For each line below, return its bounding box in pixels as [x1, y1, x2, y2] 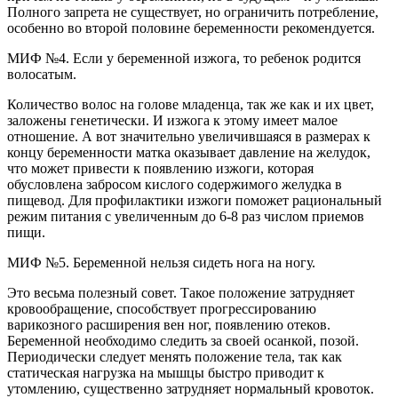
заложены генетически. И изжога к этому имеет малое [7, 112, 338, 128]
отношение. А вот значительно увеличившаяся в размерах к [7, 128, 370, 144]
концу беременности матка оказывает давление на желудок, [7, 144, 370, 160]
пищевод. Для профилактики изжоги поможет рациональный [7, 192, 382, 208]
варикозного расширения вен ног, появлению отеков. [7, 316, 330, 332]
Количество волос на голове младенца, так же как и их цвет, [7, 96, 374, 112]
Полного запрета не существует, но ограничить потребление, [7, 4, 378, 20]
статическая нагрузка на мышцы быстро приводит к [7, 364, 324, 380]
